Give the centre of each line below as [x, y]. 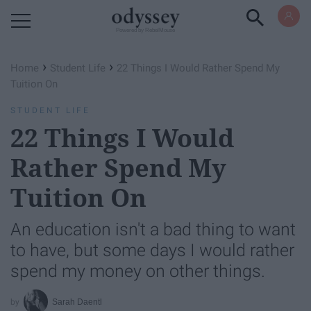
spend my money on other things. [138, 271]
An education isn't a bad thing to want [153, 229]
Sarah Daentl [77, 302]
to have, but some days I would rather [152, 250]
